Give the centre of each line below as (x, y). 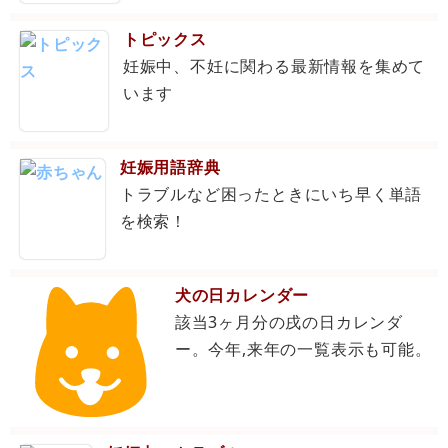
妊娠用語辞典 (170, 167)
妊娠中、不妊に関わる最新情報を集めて (274, 66)
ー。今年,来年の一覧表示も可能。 (303, 349)
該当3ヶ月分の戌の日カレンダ (288, 322)
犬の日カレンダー (242, 295)
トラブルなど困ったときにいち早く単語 (271, 194)
